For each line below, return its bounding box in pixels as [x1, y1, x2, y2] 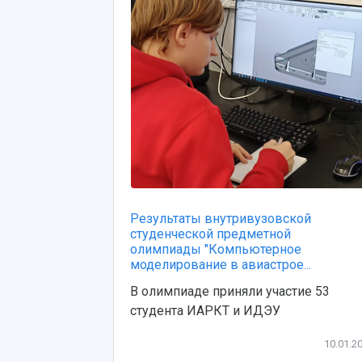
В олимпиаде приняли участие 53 [130, 284, 330, 299]
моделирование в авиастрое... [130, 257, 311, 272]
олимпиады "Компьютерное [130, 242, 301, 257]
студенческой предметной [130, 226, 291, 242]
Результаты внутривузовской [130, 211, 311, 226]
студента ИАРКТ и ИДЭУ [130, 303, 280, 318]
